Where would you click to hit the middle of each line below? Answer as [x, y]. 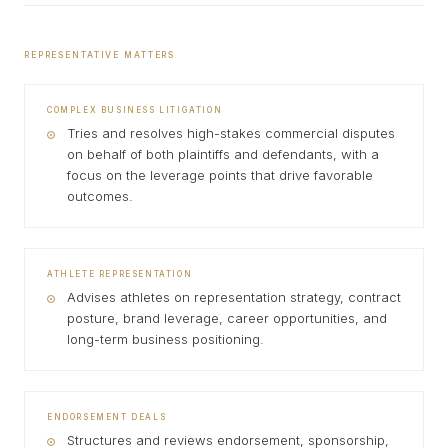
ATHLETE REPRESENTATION [120, 274]
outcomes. [100, 196]
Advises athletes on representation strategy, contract [234, 297]
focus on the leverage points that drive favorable [220, 175]
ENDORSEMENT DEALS [107, 417]
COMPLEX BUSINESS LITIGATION [135, 110]
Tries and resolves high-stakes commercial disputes [231, 133]
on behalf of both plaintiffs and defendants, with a [223, 154]
